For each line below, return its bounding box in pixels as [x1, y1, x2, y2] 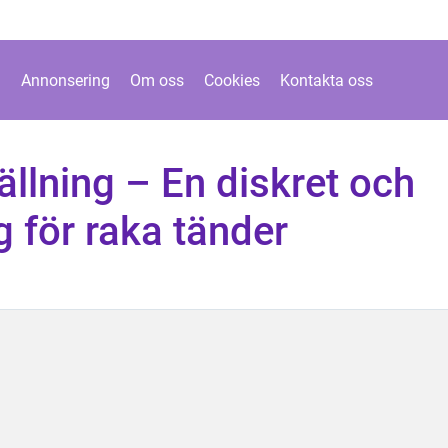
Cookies [203, 70, 260, 90]
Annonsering [20, 70, 110, 90]
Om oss [129, 70, 184, 90]
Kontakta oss [279, 70, 373, 90]
